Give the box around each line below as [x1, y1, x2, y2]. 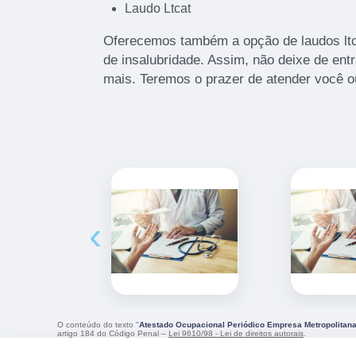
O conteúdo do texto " [57, 320, 139, 330]
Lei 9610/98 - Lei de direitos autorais [168, 329, 304, 339]
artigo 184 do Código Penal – [57, 329, 168, 339]
